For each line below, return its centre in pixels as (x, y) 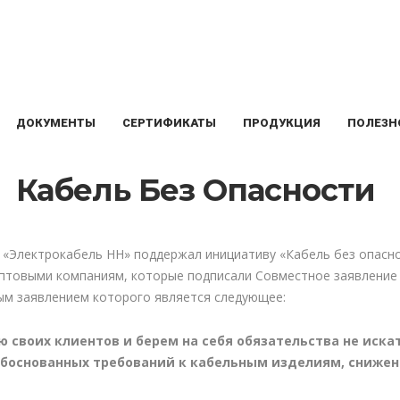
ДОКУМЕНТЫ (56, 122)
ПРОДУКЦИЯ (282, 122)
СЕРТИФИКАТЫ (169, 122)
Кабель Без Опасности (196, 190)
